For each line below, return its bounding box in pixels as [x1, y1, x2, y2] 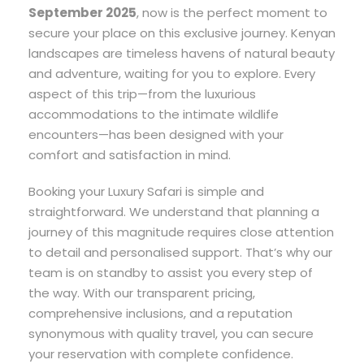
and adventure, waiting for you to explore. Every [28, 64, 315, 82]
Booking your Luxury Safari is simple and [28, 182, 264, 200]
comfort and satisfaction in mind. [28, 145, 231, 163]
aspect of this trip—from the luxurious [28, 84, 256, 102]
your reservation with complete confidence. [28, 344, 293, 362]
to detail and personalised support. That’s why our [28, 243, 332, 261]
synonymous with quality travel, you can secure [28, 324, 314, 342]
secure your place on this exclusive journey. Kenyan [28, 24, 336, 41]
